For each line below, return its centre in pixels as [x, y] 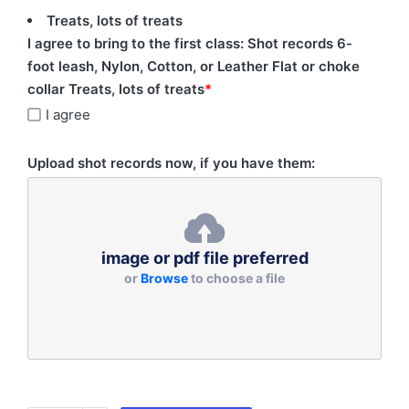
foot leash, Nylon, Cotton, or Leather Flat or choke [194, 67]
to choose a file [236, 278]
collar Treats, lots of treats [116, 89]
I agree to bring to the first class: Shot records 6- [190, 44]
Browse [164, 278]
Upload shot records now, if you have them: [171, 163]
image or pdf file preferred [204, 257]
